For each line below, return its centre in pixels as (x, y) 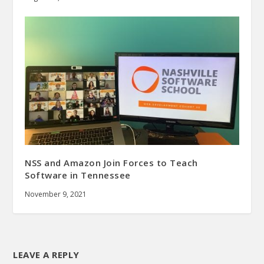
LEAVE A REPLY (46, 254)
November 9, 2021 (56, 194)
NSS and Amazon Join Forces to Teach (111, 162)
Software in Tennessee (78, 175)
